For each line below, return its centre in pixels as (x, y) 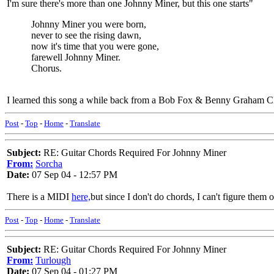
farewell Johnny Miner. (76, 57)
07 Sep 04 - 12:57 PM (73, 175)
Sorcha (49, 164)
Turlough (53, 260)
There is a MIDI (39, 197)
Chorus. (46, 68)
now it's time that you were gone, (95, 46)
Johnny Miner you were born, (89, 24)
